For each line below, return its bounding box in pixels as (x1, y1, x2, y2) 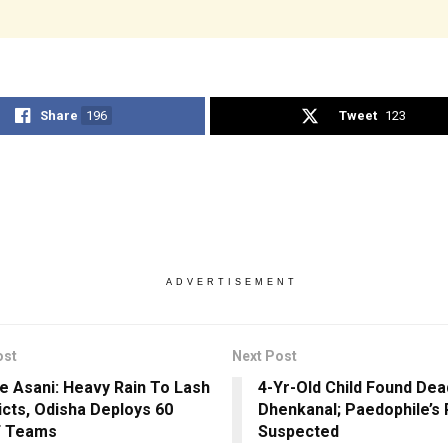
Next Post (231, 347, 297, 364)
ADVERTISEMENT (165, 276, 298, 287)
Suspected (257, 421, 339, 441)
